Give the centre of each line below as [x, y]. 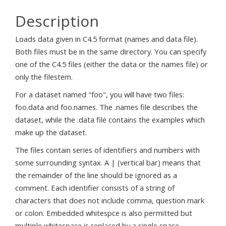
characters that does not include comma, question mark [110, 200]
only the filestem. [44, 77]
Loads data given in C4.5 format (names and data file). [106, 39]
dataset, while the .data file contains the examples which [110, 120]
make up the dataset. [51, 132]
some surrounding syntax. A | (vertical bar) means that [108, 162]
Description [57, 21]
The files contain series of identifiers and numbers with [107, 150]
